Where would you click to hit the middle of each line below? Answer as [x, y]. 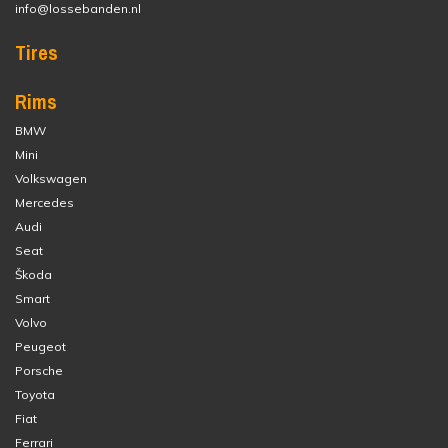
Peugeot [40, 346]
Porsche [39, 370]
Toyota [35, 394]
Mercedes [44, 202]
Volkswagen [51, 178]
